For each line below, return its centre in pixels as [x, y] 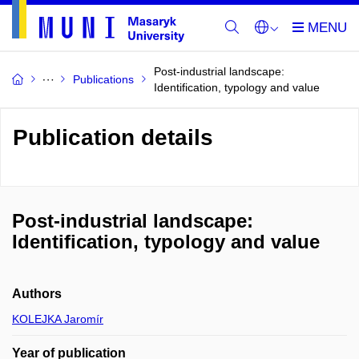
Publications [103, 79]
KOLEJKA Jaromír [58, 319]
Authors [37, 294]
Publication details [113, 137]
